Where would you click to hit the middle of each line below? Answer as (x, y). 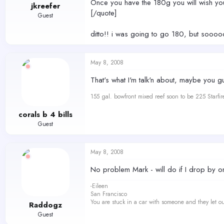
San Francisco (109, 194)
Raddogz (45, 205)
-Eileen (99, 186)
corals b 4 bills (45, 114)
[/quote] (104, 13)
